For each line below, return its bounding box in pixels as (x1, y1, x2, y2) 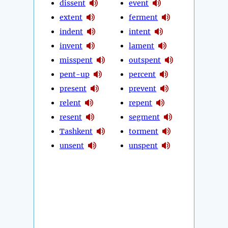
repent (129, 98, 153, 107)
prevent (129, 83, 157, 93)
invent (60, 41, 82, 50)
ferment (129, 12, 158, 22)
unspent (129, 140, 158, 150)
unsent (60, 140, 84, 150)
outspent (129, 55, 161, 65)
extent (60, 12, 82, 22)
